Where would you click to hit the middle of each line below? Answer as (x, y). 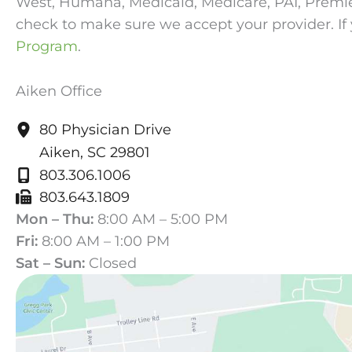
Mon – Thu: (55, 219)
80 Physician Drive (105, 130)
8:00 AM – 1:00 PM (106, 241)
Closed (113, 263)
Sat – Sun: (50, 263)
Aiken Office (59, 92)
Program (47, 47)
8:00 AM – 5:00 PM (163, 219)
